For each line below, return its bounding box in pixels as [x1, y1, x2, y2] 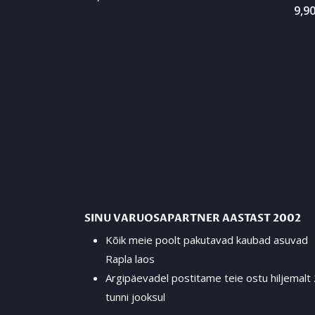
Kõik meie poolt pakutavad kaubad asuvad [105, 233, 308, 247]
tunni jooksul [105, 290, 165, 304]
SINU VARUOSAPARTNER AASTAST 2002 [84, 210, 301, 225]
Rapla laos [105, 252, 155, 266]
